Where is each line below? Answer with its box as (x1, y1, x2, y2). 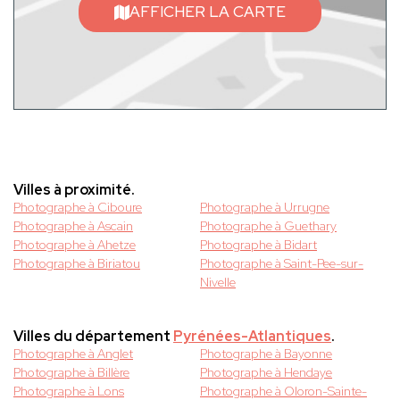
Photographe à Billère (13, 364, 129, 381)
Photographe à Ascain (13, 218, 133, 235)
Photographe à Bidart (200, 237, 317, 254)
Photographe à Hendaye (200, 364, 332, 381)
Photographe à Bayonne (200, 346, 332, 362)
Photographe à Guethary (200, 218, 337, 235)
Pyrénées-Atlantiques (173, 327, 331, 346)
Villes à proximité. (13, 180, 135, 200)
